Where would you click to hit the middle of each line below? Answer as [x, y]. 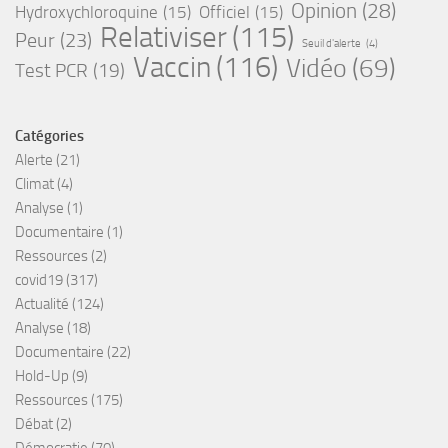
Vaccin [172, 67]
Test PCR [51, 70]
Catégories [49, 135]
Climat [34, 183]
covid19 [39, 279]
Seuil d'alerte [331, 43]
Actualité [42, 303]
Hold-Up [42, 375]
